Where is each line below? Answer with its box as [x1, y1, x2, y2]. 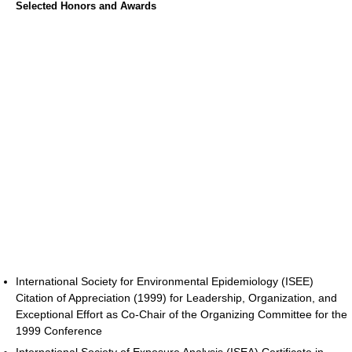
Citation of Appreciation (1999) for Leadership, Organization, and [16, 291, 337, 304]
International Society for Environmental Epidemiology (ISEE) [16, 274, 313, 288]
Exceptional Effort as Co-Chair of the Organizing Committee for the [16, 307, 347, 321]
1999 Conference [16, 324, 102, 337]
